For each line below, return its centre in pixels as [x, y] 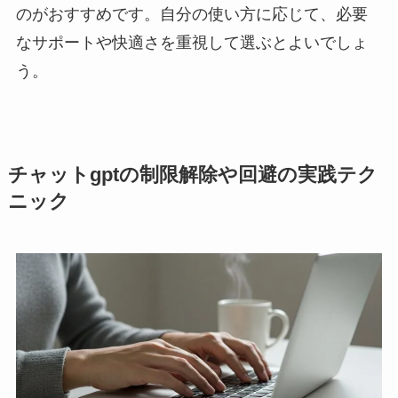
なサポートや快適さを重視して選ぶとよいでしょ [191, 43]
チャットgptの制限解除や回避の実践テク [192, 175]
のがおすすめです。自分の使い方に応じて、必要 [191, 15]
